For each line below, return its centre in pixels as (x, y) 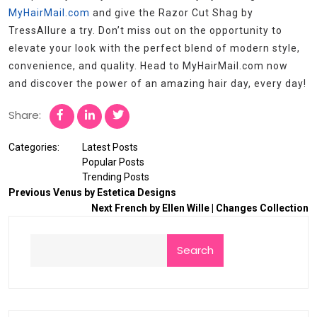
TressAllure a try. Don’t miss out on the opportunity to (145, 31)
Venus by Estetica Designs (115, 193)
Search (195, 250)
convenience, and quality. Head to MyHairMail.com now (148, 66)
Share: (25, 115)
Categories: (34, 148)
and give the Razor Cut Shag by (172, 13)
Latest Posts (110, 148)
